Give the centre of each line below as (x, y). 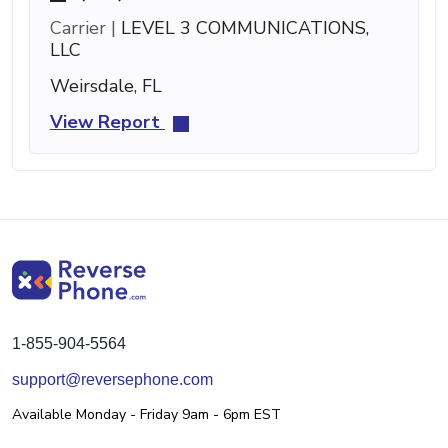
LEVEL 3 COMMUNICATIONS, (242, 27)
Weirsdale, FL (106, 85)
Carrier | (83, 27)
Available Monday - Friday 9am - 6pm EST (146, 414)
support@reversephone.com (112, 379)
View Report (107, 121)
